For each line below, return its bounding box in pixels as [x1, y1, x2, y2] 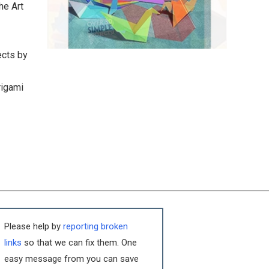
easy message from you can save [4, 253, 139, 264]
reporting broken [63, 220, 128, 232]
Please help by [4, 220, 64, 232]
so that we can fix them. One [22, 237, 138, 248]
